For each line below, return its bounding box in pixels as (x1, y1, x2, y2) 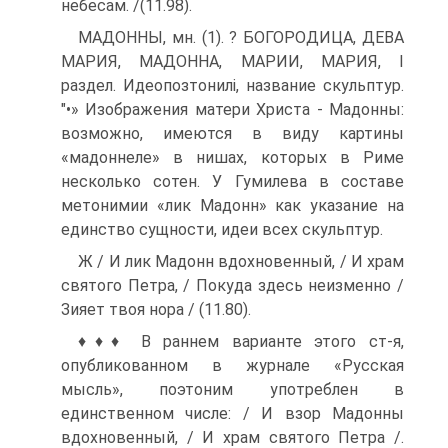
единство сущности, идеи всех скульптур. (61, 219, 383, 239)
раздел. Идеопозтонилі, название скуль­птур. (61, 75, 404, 95)
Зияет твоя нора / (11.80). (61, 299, 251, 319)
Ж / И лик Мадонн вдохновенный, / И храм (78, 251, 404, 271)
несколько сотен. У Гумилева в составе (61, 171, 404, 191)
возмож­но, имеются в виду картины (61, 123, 404, 143)
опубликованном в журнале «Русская (61, 355, 404, 375)
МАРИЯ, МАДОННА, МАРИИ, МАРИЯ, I (61, 51, 404, 71)
